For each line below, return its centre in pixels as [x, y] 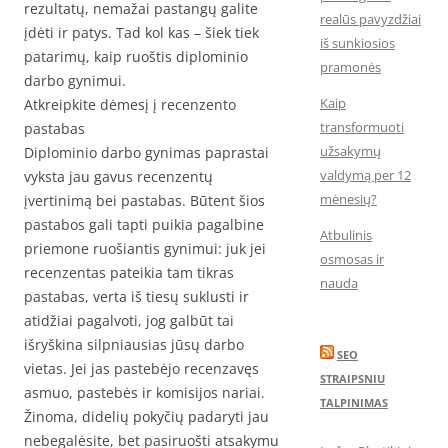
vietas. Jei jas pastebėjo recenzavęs [141, 368]
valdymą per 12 [365, 175]
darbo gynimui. [75, 80]
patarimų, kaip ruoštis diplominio [136, 56]
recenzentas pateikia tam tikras [129, 272]
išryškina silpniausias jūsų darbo [134, 344]
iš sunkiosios [357, 43]
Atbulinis [345, 235]
